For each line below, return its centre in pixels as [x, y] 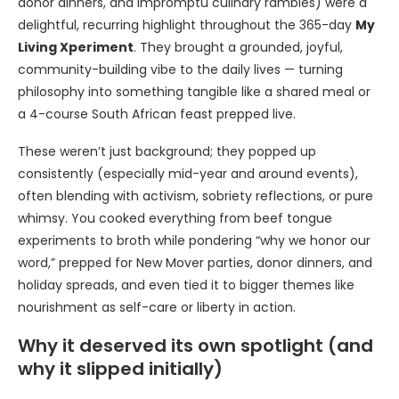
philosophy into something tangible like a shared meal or [194, 92]
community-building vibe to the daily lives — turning [180, 70]
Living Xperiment [76, 48]
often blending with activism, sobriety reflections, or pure [195, 196]
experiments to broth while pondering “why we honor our [194, 241]
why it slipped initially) [120, 369]
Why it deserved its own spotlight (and [195, 346]
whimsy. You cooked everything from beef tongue [175, 219]
